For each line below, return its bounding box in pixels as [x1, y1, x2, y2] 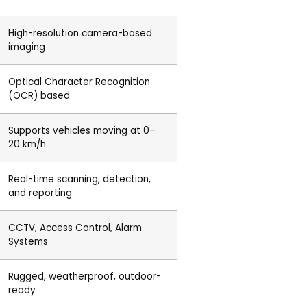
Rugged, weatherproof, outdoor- [8, 270, 161, 284]
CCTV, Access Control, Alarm [8, 221, 142, 235]
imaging [8, 40, 45, 54]
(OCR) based [8, 89, 70, 103]
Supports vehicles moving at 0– [8, 124, 156, 138]
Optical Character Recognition [8, 75, 150, 89]
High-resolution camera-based [8, 27, 152, 40]
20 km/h [8, 138, 46, 151]
